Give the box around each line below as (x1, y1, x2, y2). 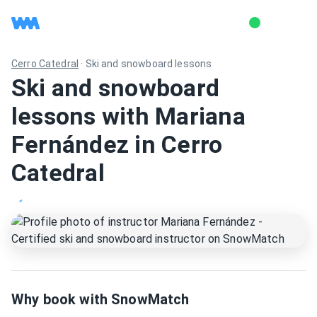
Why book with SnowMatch (11, 291, 190, 308)
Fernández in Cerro (11, 130, 223, 158)
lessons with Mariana (11, 102, 246, 130)
